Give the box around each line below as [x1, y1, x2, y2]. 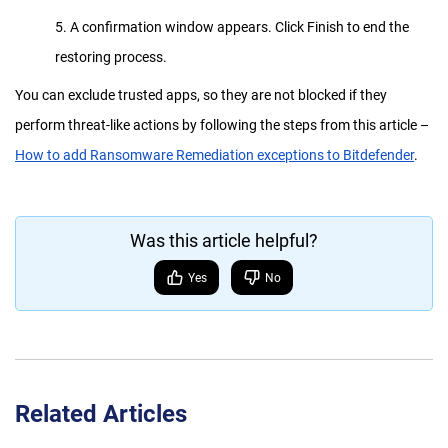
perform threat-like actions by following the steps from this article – [15, 117, 429, 133]
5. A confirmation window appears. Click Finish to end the [55, 19, 409, 35]
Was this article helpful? [130, 230, 318, 251]
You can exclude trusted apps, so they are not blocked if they [15, 87, 387, 103]
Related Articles [15, 400, 187, 428]
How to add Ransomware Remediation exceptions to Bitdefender [15, 147, 414, 163]
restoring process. [55, 49, 167, 65]
